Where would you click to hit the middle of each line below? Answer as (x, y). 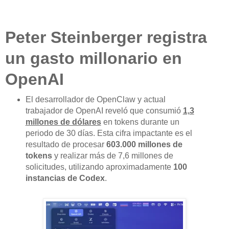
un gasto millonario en (94, 59)
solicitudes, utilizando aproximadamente (99, 167)
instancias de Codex (65, 178)
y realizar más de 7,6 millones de (112, 156)
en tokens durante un (140, 122)
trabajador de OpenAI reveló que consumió (104, 111)
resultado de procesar (66, 145)
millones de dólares (63, 122)
